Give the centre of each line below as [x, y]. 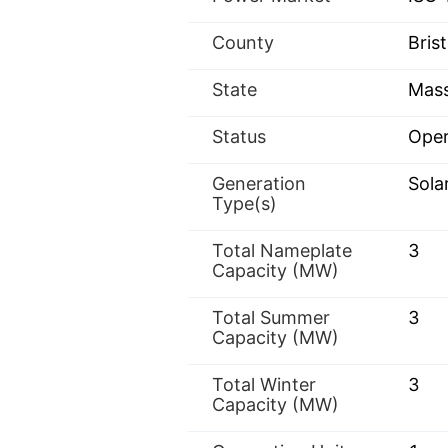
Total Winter [264, 384]
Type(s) [244, 203]
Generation [259, 183]
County [243, 42]
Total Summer [271, 317]
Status [239, 136]
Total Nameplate [282, 250]
